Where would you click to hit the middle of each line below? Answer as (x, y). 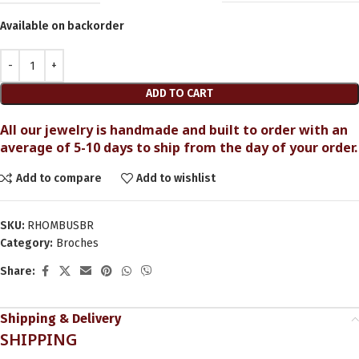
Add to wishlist (176, 178)
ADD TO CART (179, 93)
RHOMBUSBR (61, 226)
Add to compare (58, 178)
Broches (77, 243)
